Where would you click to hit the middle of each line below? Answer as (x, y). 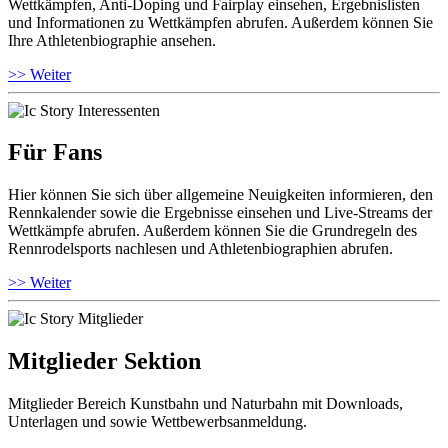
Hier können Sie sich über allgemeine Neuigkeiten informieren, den (220, 195)
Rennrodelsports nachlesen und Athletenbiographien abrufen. (200, 249)
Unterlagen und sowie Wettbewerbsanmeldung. (157, 422)
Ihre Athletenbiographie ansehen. (112, 40)
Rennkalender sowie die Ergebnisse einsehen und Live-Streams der (220, 213)
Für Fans (55, 152)
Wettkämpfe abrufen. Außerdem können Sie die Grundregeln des (212, 231)
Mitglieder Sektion (104, 361)
